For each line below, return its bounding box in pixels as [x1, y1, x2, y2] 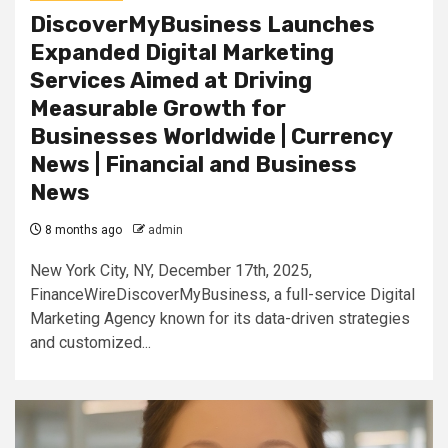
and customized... [30, 333, 151, 352]
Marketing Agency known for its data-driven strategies [30, 309, 410, 328]
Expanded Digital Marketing [30, 39, 334, 66]
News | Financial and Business [30, 151, 357, 178]
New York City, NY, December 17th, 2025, [30, 261, 312, 280]
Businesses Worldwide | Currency [30, 123, 392, 150]
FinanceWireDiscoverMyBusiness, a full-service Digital [30, 285, 415, 304]
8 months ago [42, 223, 122, 237]
